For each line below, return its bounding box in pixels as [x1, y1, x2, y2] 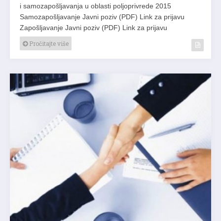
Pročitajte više [28, 39, 69, 47]
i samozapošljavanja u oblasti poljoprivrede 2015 [20, 1, 171, 10]
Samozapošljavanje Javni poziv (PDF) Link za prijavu [20, 12, 184, 21]
